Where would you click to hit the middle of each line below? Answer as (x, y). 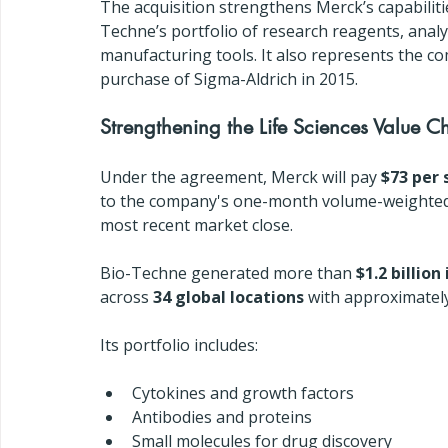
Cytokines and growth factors (243, 393)
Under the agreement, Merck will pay (240, 177)
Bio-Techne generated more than (228, 273)
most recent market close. (196, 225)
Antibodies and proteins (222, 417)
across (126, 297)
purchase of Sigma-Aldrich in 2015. (229, 79)
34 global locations (228, 297)
